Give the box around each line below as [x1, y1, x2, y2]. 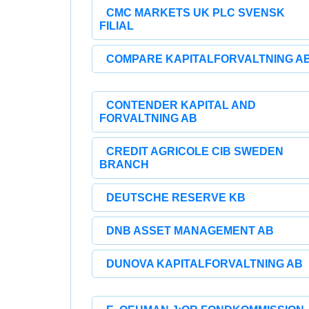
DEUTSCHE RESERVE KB [106, 192, 246, 203]
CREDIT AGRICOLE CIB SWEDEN [106, 146, 283, 157]
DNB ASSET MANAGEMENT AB [106, 225, 274, 237]
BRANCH [99, 159, 149, 170]
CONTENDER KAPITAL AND [106, 99, 256, 111]
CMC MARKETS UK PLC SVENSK [106, 7, 285, 19]
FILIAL [99, 20, 134, 32]
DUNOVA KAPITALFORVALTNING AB [106, 258, 303, 270]
